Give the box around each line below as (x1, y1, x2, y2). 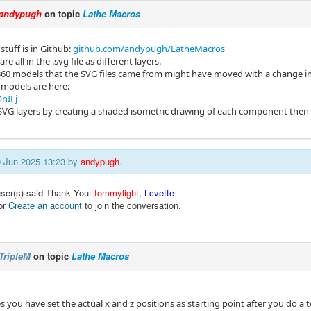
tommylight (94, 186, 139, 199)
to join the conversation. (82, 199, 181, 212)
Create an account (8, 199, 82, 212)
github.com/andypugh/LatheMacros (73, 42, 225, 55)
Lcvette (144, 186, 174, 199)
